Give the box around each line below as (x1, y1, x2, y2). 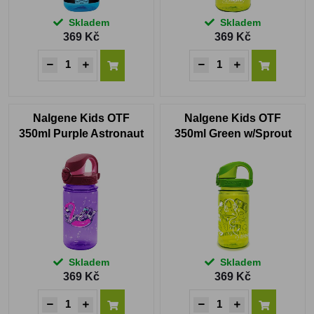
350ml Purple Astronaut (19, 128, 144, 140)
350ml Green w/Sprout (174, 128, 292, 140)
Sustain (61, 143, 102, 156)
